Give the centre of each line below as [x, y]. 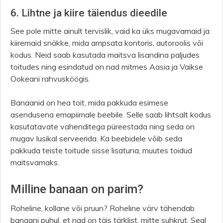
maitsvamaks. [36, 163]
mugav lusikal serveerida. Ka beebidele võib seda [96, 139]
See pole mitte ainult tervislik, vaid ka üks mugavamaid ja [110, 31]
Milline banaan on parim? [77, 189]
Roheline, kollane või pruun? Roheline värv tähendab [103, 208]
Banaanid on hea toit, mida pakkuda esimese [89, 103]
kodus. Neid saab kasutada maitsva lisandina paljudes [105, 55]
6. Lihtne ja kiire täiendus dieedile [89, 13]
